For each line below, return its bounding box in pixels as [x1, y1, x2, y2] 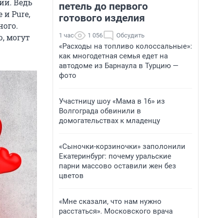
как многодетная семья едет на [59, 52, 168, 60]
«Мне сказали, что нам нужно [59, 197, 162, 206]
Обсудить [116, 32, 145, 39]
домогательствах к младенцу [59, 116, 160, 125]
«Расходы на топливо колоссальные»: [59, 42, 192, 51]
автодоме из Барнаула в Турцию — [59, 61, 179, 70]
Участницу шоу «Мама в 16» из [59, 97, 165, 106]
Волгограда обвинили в [59, 107, 141, 115]
